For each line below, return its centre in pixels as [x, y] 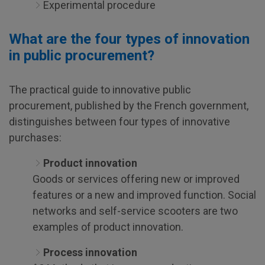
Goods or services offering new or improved [136, 179]
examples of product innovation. [108, 227]
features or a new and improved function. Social [144, 195]
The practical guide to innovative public [100, 90]
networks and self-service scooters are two [135, 211]
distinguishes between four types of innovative [119, 122]
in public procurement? [82, 56]
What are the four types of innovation [129, 39]
